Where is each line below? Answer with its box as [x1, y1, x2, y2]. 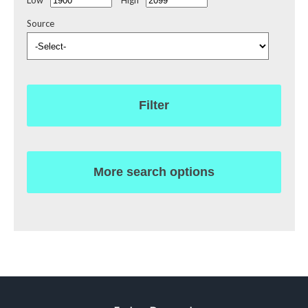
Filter [139, 98, 169, 113]
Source [27, 17, 54, 29]
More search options [93, 165, 214, 179]
